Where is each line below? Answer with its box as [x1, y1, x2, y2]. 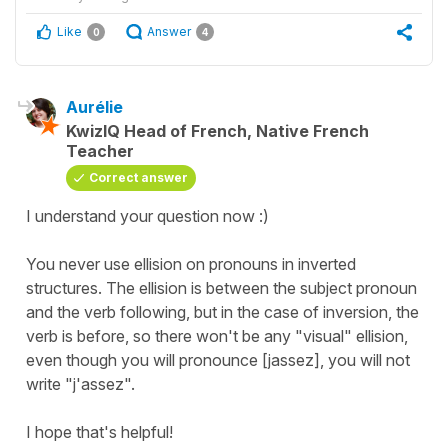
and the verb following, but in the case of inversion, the [26, 301, 419, 322]
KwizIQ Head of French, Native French [66, 120, 369, 141]
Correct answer [89, 169, 188, 185]
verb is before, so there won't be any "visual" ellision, [26, 325, 408, 346]
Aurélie [66, 96, 123, 117]
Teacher [66, 140, 134, 161]
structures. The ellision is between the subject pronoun [26, 277, 417, 298]
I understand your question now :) [26, 205, 269, 226]
